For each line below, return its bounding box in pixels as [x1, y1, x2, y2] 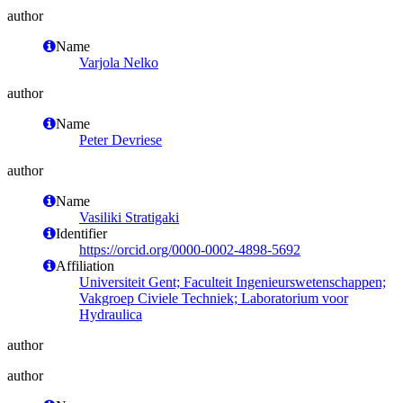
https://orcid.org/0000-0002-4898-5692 [79, 241, 300, 257]
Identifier [56, 225, 107, 241]
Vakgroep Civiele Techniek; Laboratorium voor [79, 290, 348, 306]
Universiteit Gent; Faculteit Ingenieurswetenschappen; [79, 273, 386, 290]
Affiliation [56, 257, 114, 273]
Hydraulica [79, 306, 142, 322]
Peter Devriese [79, 131, 162, 148]
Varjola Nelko [79, 54, 158, 70]
